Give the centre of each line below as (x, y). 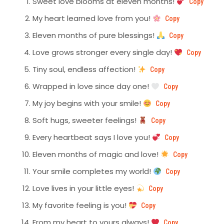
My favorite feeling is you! (80, 205)
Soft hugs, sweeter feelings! (85, 120)
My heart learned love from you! (92, 18)
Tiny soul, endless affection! (85, 69)
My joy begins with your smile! (88, 103)
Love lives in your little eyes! (84, 188)
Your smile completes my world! (93, 171)
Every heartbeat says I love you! (92, 137)
